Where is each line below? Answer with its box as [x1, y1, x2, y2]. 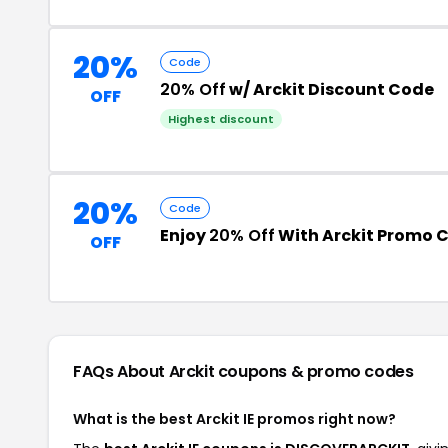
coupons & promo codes [217, 360, 414, 383]
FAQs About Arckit [73, 360, 218, 383]
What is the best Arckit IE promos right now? [73, 409, 396, 429]
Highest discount [168, 111, 274, 127]
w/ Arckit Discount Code [226, 78, 434, 101]
